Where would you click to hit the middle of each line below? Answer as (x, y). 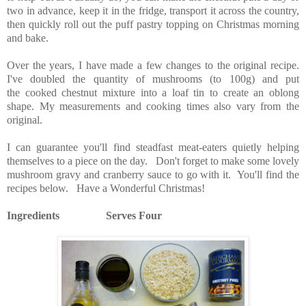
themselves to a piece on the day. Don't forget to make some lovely (153, 161)
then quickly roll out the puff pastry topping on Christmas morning (153, 24)
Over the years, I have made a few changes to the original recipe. (153, 65)
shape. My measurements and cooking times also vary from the (153, 106)
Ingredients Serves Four (84, 215)
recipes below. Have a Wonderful (81, 188)
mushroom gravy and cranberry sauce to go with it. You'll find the (153, 174)
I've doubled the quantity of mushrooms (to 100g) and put (153, 79)
